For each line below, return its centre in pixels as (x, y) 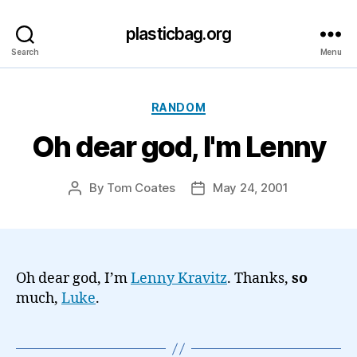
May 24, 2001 (250, 188)
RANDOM (178, 107)
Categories (213, 104)
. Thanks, (259, 279)
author (93, 206)
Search (25, 51)
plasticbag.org (178, 33)
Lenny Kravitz (179, 279)
